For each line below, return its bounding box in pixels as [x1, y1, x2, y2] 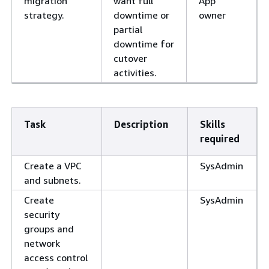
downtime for [113, 38, 174, 50]
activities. [113, 67, 157, 79]
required [200, 133, 240, 145]
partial [113, 23, 142, 36]
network [24, 237, 60, 250]
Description [114, 118, 168, 131]
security [24, 208, 59, 221]
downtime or [113, 9, 169, 22]
